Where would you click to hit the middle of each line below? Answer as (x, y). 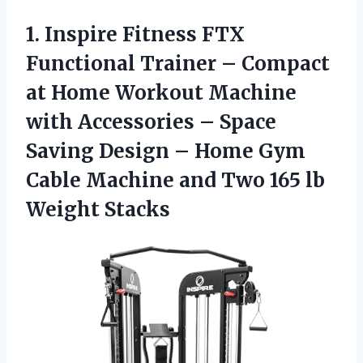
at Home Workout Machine (161, 92)
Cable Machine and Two (148, 180)
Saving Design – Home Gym (166, 151)
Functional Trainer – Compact (178, 63)
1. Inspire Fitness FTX (135, 34)
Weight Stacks (98, 209)
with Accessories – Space (151, 122)
